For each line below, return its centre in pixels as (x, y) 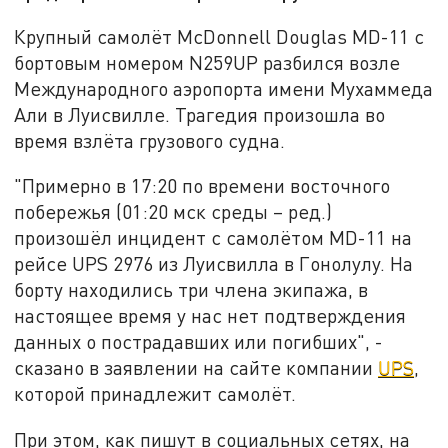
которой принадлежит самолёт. (155, 394)
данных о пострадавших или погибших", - (199, 342)
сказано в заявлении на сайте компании (196, 368)
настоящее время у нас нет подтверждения (210, 316)
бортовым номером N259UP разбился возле (207, 62)
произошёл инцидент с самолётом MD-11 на (213, 238)
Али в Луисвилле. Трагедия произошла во (200, 114)
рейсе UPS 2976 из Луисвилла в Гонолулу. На (214, 264)
